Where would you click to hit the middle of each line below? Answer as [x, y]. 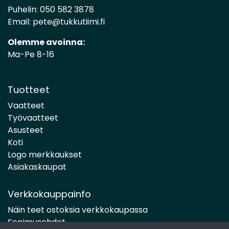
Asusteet [26, 130]
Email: [20, 22]
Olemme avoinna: [46, 42]
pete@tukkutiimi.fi [69, 22]
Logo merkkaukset [45, 155]
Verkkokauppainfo [49, 194]
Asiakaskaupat [37, 167]
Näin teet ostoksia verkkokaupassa [78, 210]
